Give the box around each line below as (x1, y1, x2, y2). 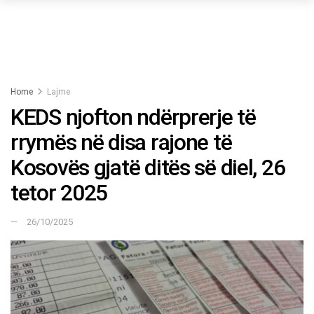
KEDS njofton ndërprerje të (11, 104, 256, 130)
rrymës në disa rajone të (11, 129, 232, 156)
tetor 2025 (11, 179, 108, 206)
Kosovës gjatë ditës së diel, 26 (11, 154, 285, 181)
